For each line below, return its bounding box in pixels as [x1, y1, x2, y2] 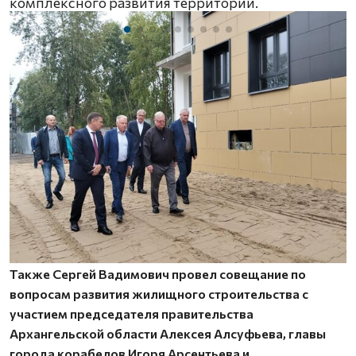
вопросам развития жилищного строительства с [10, 285, 308, 301]
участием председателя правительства [10, 305, 253, 321]
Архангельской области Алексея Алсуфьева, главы [10, 325, 326, 341]
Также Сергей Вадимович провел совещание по [10, 265, 306, 281]
